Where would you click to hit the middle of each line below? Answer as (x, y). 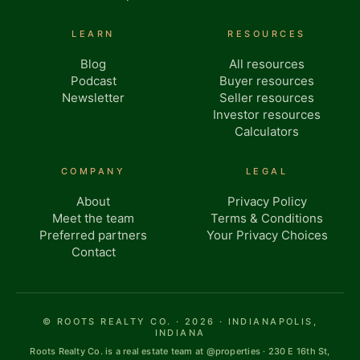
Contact (93, 252)
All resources (267, 63)
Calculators (267, 131)
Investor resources (267, 114)
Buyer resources (267, 80)
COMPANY (93, 171)
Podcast (93, 80)
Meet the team (93, 218)
